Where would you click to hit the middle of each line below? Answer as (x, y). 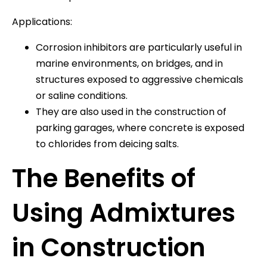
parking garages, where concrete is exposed (140, 128)
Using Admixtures (124, 213)
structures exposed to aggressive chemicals (139, 79)
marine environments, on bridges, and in (129, 63)
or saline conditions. (82, 95)
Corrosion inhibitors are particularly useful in (139, 47)
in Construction (109, 247)
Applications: (42, 21)
